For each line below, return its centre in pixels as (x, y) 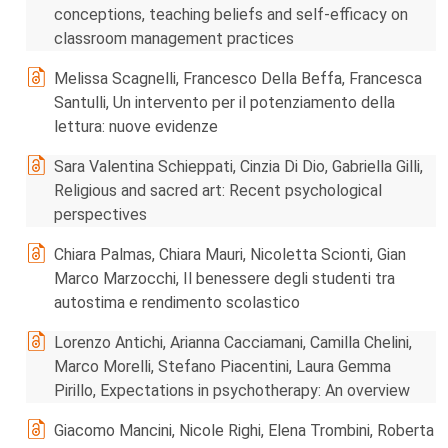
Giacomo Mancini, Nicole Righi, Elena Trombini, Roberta (244, 430)
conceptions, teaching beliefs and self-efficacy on (231, 14)
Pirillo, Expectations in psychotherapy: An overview (232, 390)
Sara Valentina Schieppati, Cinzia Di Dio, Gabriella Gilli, (238, 166)
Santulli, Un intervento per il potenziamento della (224, 102)
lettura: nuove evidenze (136, 126)
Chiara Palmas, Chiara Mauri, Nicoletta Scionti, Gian (230, 254)
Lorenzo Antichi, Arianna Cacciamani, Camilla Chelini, (233, 342)
